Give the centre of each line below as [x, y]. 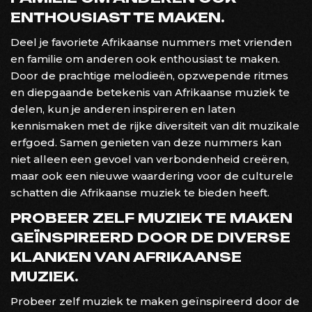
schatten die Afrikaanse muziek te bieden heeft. [140, 192]
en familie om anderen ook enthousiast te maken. [145, 58]
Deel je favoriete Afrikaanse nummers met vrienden [151, 42]
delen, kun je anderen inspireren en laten [123, 109]
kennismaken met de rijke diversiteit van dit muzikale [155, 125]
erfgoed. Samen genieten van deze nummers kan [146, 142]
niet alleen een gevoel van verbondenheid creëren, [150, 159]
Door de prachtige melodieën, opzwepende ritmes [149, 75]
